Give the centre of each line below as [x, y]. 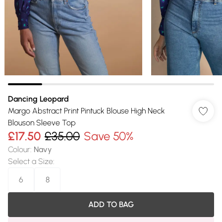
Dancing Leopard [38, 99]
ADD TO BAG [111, 204]
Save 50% [109, 136]
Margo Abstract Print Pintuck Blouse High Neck [86, 111]
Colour [19, 149]
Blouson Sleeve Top [42, 123]
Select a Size [30, 161]
